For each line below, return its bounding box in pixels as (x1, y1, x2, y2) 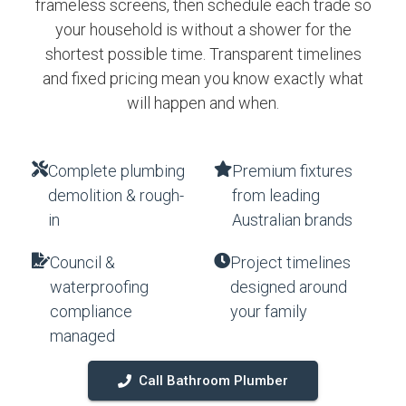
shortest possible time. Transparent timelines (44, 44, 362, 63)
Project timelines (230, 253, 351, 272)
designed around (230, 277, 347, 296)
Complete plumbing (48, 161, 185, 180)
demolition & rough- (48, 186, 184, 205)
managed (50, 326, 115, 345)
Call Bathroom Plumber (139, 372, 288, 389)
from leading (232, 186, 320, 205)
